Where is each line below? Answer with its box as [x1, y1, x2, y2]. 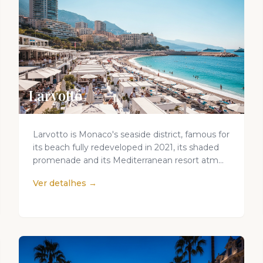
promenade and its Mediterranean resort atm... [33, 155, 224, 166]
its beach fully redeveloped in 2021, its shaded [33, 142, 219, 153]
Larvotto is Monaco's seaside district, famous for [33, 129, 230, 140]
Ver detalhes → [33, 178, 97, 188]
